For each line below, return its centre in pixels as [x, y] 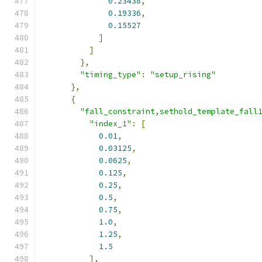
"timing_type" [111, 75]
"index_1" [111, 124]
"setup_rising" [183, 75]
